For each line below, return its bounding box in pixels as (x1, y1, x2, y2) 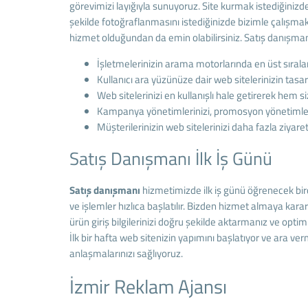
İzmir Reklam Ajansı (69, 272, 227, 301)
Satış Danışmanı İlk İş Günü (69, 145, 272, 172)
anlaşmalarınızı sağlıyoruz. (69, 245, 183, 261)
